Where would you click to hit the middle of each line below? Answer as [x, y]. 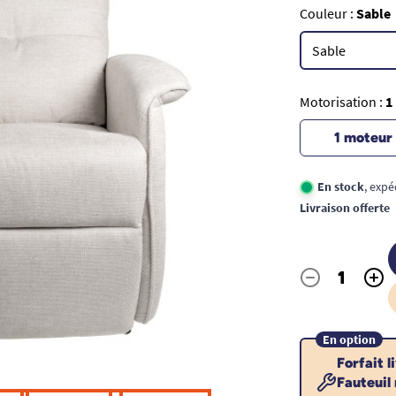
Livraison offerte [344, 207]
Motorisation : [342, 101]
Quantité [324, 287]
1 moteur [364, 137]
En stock [340, 186]
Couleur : [327, 13]
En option [349, 339]
